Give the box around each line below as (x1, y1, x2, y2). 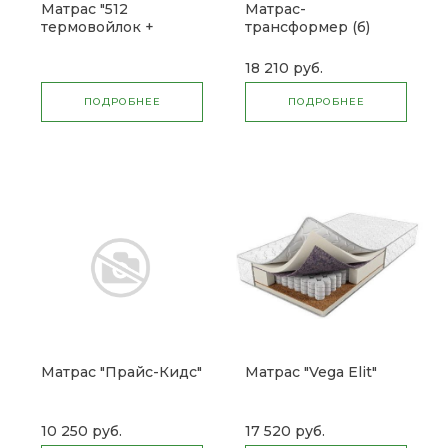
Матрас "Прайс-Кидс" (41, 363, 202, 382)
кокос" (41, 36, 90, 55)
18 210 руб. (245, 59, 323, 78)
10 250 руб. (41, 422, 122, 441)
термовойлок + (41, 18, 154, 37)
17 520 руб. (245, 422, 325, 441)
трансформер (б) (245, 18, 370, 37)
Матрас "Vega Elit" (245, 363, 377, 382)
